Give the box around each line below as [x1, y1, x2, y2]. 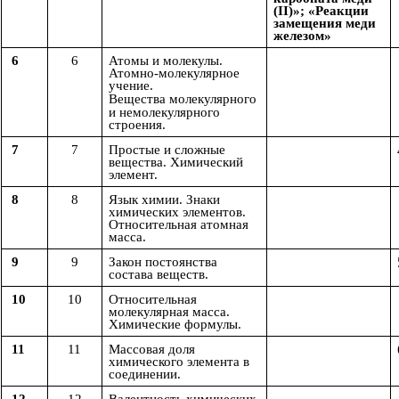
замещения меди [273, 16, 376, 31]
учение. [109, 78, 153, 94]
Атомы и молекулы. [109, 53, 223, 69]
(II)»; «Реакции [273, 4, 369, 19]
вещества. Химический [109, 155, 243, 170]
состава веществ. [109, 267, 208, 282]
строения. [109, 118, 166, 133]
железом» [273, 28, 331, 44]
